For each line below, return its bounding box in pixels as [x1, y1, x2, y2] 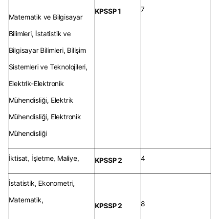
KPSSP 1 [94, 7, 122, 16]
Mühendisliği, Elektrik [8, 96, 74, 105]
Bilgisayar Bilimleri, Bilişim [8, 46, 86, 55]
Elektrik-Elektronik [8, 79, 64, 88]
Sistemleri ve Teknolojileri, [8, 63, 88, 71]
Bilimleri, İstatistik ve [8, 29, 71, 38]
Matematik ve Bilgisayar [8, 13, 83, 22]
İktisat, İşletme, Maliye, [8, 154, 79, 163]
